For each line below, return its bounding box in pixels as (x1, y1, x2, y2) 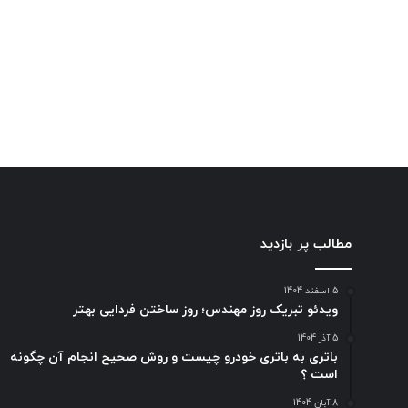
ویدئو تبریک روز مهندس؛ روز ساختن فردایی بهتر (73, 301, 338, 319)
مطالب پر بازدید (260, 235, 352, 254)
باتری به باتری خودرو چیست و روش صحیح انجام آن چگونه (10, 349, 338, 366)
